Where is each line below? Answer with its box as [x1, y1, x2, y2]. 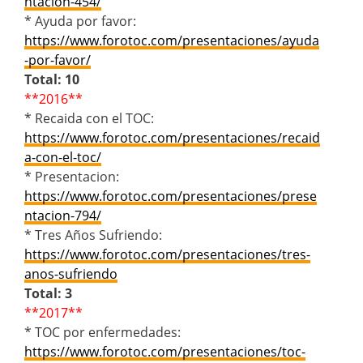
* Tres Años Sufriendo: [24, 225, 162, 244]
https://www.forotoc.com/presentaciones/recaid [24, 128, 320, 147]
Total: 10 [24, 70, 79, 88]
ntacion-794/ [24, 206, 101, 224]
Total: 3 [24, 284, 72, 302]
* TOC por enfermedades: [24, 322, 181, 341]
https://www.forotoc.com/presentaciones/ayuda [24, 31, 319, 49]
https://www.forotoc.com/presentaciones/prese [24, 186, 317, 205]
